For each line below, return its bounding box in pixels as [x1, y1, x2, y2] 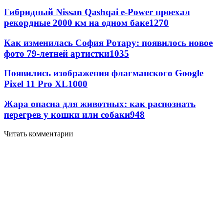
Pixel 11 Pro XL [4, 79, 68, 89]
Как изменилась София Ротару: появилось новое [4, 37, 213, 48]
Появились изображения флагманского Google [4, 68, 203, 79]
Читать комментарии [4, 129, 73, 138]
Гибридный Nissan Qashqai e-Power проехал [4, 6, 190, 17]
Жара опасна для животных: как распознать [4, 99, 196, 109]
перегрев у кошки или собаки [4, 109, 130, 120]
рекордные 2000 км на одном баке [4, 17, 149, 28]
